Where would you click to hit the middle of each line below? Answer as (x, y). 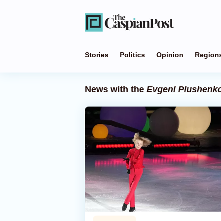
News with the (116, 89)
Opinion (170, 55)
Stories (97, 55)
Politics (132, 55)
